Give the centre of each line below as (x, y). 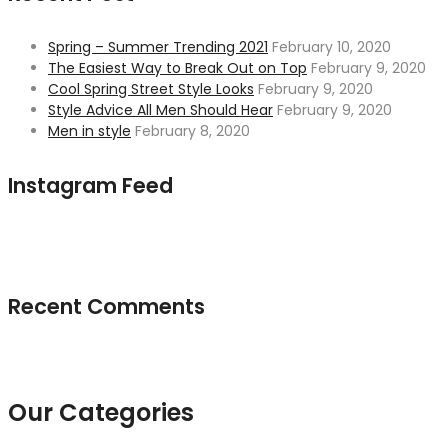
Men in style (89, 131)
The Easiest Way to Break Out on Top (177, 68)
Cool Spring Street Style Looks (151, 89)
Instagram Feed (90, 186)
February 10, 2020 (331, 47)
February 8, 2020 (192, 131)
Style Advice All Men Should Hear (160, 110)
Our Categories (101, 412)
